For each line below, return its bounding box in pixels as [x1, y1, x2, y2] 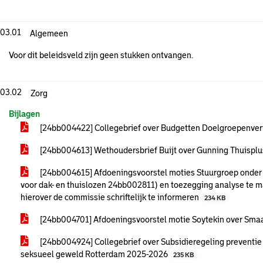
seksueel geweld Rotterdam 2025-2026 [21, 249, 170, 259]
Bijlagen [9, 109, 40, 119]
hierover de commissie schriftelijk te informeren [21, 193, 201, 202]
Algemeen [30, 29, 68, 38]
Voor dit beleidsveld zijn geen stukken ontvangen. [9, 50, 193, 60]
